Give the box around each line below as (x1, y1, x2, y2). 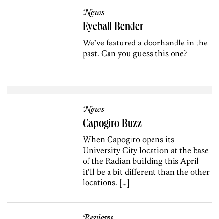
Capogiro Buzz (83, 118, 142, 131)
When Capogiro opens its (83, 134, 175, 144)
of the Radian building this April (83, 155, 199, 166)
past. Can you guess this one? (83, 48, 187, 59)
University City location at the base (83, 145, 209, 155)
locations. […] (83, 177, 130, 187)
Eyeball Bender (83, 22, 144, 34)
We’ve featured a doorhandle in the (83, 38, 208, 48)
